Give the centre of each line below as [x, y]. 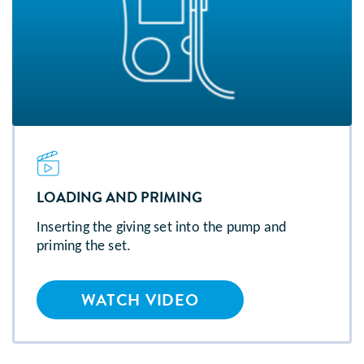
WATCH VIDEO [140, 300]
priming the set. [84, 247]
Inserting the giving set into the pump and [162, 228]
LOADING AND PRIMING [119, 197]
